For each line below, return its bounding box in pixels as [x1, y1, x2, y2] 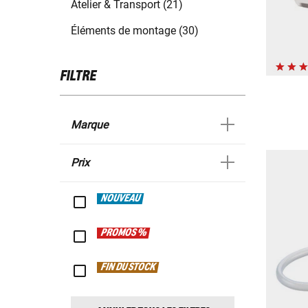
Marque [71, 118, 108, 132]
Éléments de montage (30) [71, 24, 199, 38]
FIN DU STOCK [100, 262, 157, 274]
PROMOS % [100, 228, 148, 239]
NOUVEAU [100, 193, 142, 205]
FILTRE [60, 69, 96, 85]
